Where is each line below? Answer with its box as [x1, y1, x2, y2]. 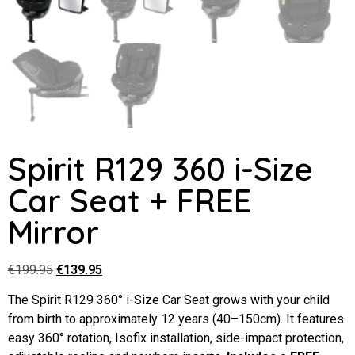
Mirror [8, 212, 99, 252]
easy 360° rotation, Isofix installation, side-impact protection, [8, 330, 344, 346]
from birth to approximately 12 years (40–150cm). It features [8, 311, 344, 327]
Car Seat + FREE [8, 180, 252, 220]
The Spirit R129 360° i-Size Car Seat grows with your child [8, 292, 330, 308]
